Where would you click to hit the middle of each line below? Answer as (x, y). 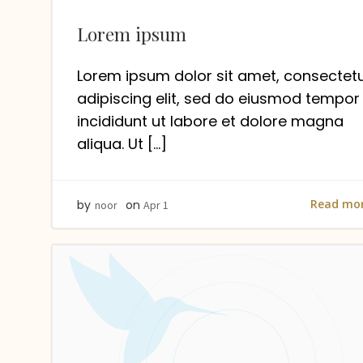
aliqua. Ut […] (122, 144)
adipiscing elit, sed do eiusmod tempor (218, 98)
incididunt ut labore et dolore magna (210, 121)
